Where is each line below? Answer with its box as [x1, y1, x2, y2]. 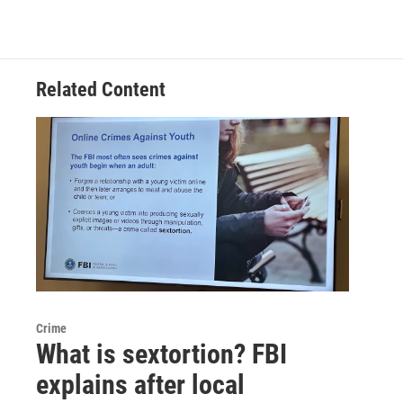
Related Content [36, 78, 166, 102]
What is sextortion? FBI [36, 338, 287, 371]
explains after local [36, 369, 245, 401]
